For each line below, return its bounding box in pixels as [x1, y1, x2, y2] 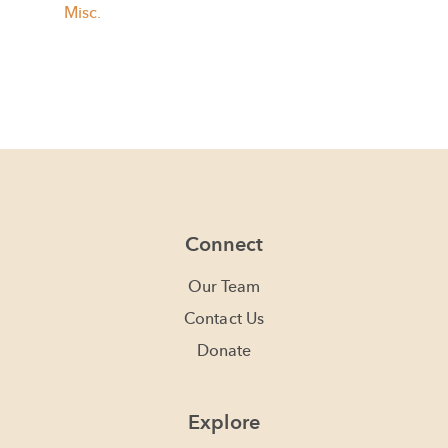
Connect [184, 231, 264, 258]
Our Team [187, 276, 261, 298]
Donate [196, 340, 252, 362]
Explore [188, 409, 260, 436]
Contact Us [184, 308, 264, 330]
